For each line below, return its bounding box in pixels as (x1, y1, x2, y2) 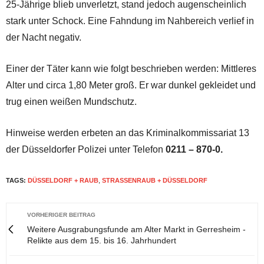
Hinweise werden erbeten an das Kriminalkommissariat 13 (6, 127, 249, 138)
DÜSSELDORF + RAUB (28, 176, 98, 184)
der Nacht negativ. (6, 32, 81, 42)
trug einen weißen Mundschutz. (6, 96, 137, 107)
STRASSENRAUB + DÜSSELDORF (102, 176, 203, 184)
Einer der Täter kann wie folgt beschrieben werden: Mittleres (6, 63, 256, 74)
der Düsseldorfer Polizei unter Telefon (6, 144, 166, 154)
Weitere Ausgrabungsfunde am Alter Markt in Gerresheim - (27, 224, 246, 234)
